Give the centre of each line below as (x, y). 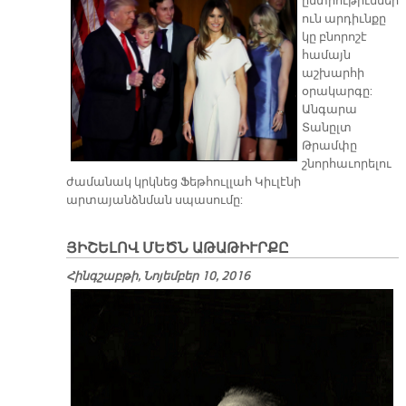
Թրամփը (329, 146)
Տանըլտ (326, 128)
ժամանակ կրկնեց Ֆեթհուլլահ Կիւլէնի (183, 183)
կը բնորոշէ (334, 38)
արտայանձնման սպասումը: (154, 201)
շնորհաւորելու (346, 164)
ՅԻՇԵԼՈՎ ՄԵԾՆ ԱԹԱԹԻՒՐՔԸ (177, 249)
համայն (326, 56)
